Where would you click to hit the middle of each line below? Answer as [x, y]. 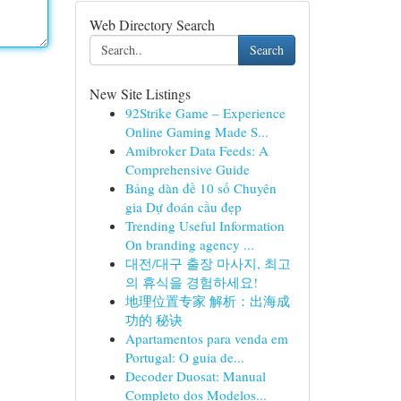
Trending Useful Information [205, 226]
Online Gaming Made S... [196, 132]
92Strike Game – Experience [205, 113]
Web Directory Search [152, 25]
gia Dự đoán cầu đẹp [183, 207]
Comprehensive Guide [187, 169]
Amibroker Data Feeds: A [196, 150]
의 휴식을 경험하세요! [191, 282]
